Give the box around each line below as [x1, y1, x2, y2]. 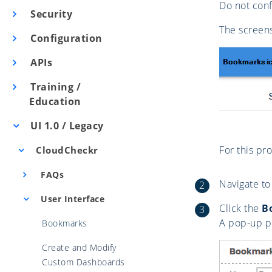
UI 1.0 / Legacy [27, 119, 104, 132]
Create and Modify [42, 242, 117, 253]
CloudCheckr [33, 144, 98, 156]
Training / [27, 80, 81, 93]
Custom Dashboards [42, 256, 125, 268]
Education [29, 95, 81, 108]
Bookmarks [42, 217, 87, 229]
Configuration [27, 32, 103, 45]
